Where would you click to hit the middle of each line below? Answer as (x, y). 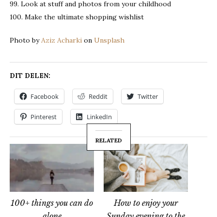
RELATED (108, 140)
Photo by (25, 40)
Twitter (148, 96)
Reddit (98, 96)
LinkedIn (99, 116)
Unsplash (109, 40)
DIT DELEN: (30, 75)
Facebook (45, 96)
